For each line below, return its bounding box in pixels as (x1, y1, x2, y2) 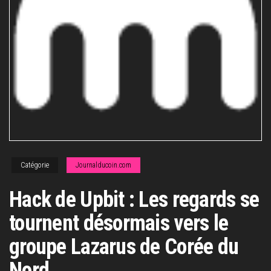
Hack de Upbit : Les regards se (9, 187, 260, 212)
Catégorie (21, 161, 49, 169)
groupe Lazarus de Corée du (9, 234, 239, 260)
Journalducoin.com (76, 161, 131, 169)
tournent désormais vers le (9, 211, 229, 236)
